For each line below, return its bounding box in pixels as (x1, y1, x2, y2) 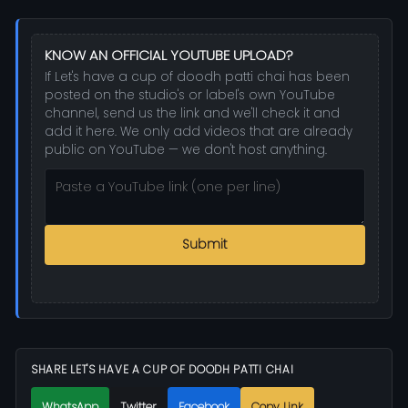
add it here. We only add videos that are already (45, 122, 352, 140)
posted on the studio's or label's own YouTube (45, 86, 335, 104)
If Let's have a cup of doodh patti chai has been (45, 67, 350, 86)
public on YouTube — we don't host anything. (45, 140, 327, 158)
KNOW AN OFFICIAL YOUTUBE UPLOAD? (45, 45, 293, 65)
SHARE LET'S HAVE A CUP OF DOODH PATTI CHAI (31, 362, 294, 378)
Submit (182, 235, 228, 253)
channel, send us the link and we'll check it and (45, 104, 340, 122)
